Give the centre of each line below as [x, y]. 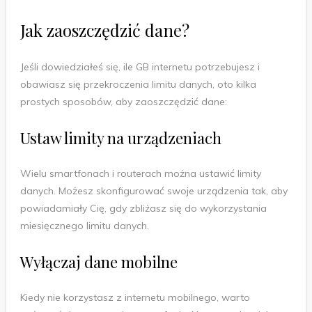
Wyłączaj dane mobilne [99, 262]
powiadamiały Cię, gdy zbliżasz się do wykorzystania [143, 208]
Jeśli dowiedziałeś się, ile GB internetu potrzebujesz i [140, 67]
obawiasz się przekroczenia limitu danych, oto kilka [138, 84]
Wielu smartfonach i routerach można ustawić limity [140, 173]
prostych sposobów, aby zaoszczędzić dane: [123, 101]
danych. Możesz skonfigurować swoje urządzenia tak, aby [154, 190]
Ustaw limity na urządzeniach [120, 138]
